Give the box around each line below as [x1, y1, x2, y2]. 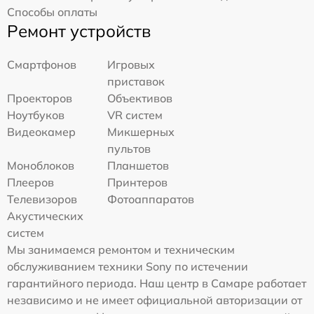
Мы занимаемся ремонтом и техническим [7, 243, 235, 257]
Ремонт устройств [7, 20, 151, 42]
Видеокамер [7, 125, 76, 139]
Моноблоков [7, 158, 74, 173]
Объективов [107, 91, 173, 106]
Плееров [7, 175, 54, 190]
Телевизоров [7, 192, 77, 207]
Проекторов [7, 91, 72, 106]
